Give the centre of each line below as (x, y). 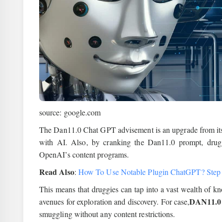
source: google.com (70, 112)
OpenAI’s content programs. (84, 154)
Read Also (57, 172)
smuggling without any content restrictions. (107, 214)
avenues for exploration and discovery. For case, (114, 201)
